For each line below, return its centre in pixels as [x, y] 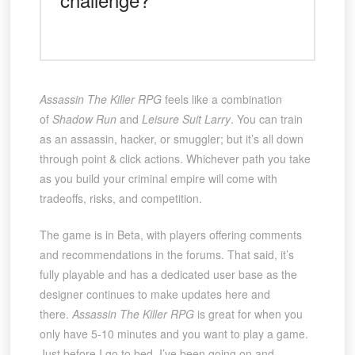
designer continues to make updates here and [155, 294]
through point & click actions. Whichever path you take [175, 159]
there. [55, 314]
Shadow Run [84, 119]
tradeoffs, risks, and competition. [120, 198]
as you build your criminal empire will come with [158, 179]
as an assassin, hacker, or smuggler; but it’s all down [171, 139]
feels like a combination [221, 99]
